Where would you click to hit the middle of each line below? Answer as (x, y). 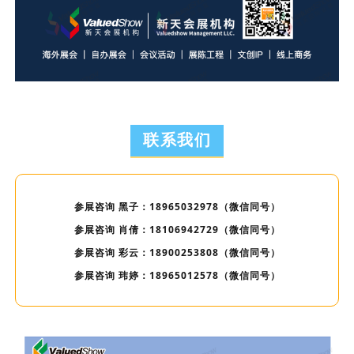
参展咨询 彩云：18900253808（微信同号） (177, 253)
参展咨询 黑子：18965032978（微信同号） (177, 207)
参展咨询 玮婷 (106, 276)
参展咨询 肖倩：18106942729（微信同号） (177, 230)
